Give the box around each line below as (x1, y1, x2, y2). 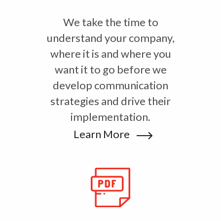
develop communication (53, 78, 168, 92)
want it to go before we (54, 63, 167, 76)
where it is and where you (50, 47, 171, 61)
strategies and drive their (50, 94, 171, 108)
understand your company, (46, 31, 175, 45)
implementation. (71, 110, 150, 124)
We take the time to (63, 15, 158, 29)
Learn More (74, 127, 132, 141)
